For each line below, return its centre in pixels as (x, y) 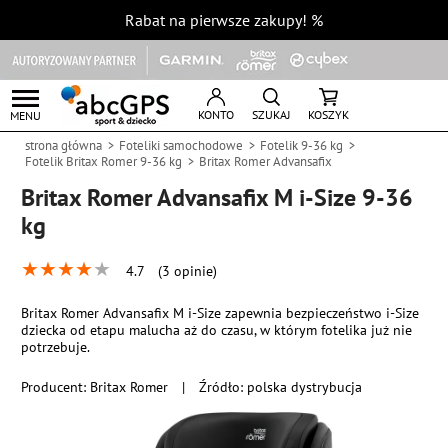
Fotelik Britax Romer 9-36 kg (103, 161)
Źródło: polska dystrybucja (281, 386)
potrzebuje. (56, 346)
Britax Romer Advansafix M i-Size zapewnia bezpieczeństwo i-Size (220, 312)
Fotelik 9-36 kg (301, 145)
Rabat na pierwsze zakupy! (216, 20)
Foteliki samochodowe (181, 145)
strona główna (63, 145)
